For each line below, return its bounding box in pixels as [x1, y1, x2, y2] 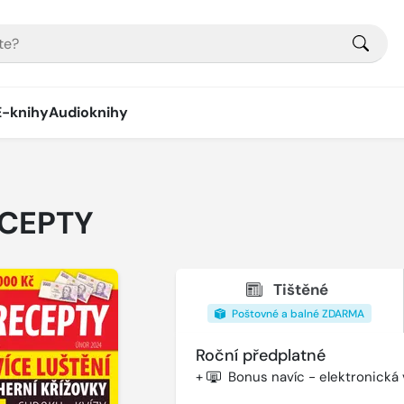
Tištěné [270, 280, 333, 299]
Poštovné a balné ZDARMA [228, 307, 364, 321]
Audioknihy [49, 103, 128, 122]
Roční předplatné [195, 344, 326, 367]
